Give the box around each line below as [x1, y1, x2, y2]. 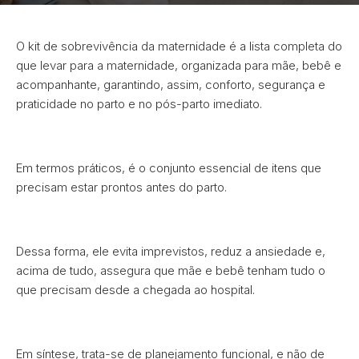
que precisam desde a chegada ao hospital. [16, 282, 255, 297]
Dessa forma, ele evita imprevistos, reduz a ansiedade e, [16, 244, 325, 259]
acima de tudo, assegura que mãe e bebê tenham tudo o [16, 263, 325, 278]
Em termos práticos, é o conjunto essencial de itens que [16, 160, 321, 175]
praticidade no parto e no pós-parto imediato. [16, 96, 262, 111]
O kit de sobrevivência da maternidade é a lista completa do [16, 38, 342, 54]
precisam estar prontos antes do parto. [16, 179, 227, 195]
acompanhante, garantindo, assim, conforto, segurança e [16, 77, 325, 92]
